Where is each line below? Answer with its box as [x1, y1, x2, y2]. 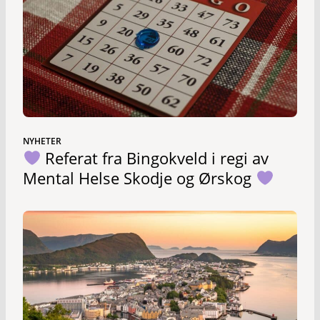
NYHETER [23, 135, 61, 148]
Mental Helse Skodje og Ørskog [23, 167, 256, 189]
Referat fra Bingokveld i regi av [41, 147, 269, 169]
